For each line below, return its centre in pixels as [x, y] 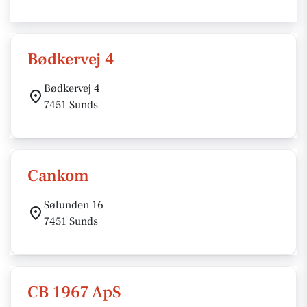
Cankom [58, 176]
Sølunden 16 [74, 205]
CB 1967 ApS [74, 292]
